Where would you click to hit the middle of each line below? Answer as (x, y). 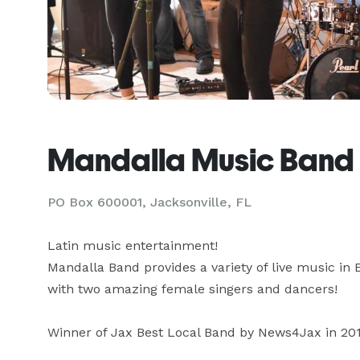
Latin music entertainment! (133, 245)
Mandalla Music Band (201, 160)
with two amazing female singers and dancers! (192, 289)
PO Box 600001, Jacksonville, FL (149, 202)
